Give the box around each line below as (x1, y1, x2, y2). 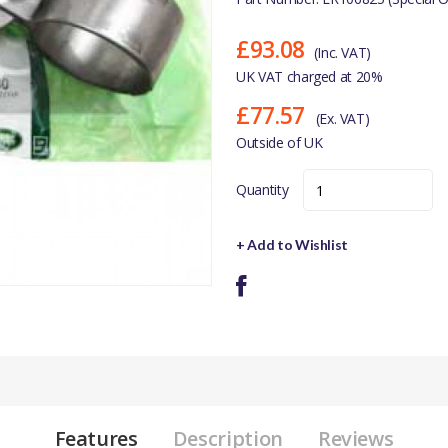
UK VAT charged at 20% (236, 67, 383, 86)
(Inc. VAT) (313, 43, 372, 62)
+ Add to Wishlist (236, 236, 349, 253)
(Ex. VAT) (315, 109, 370, 128)
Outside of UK (236, 133, 323, 152)
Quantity (236, 180, 289, 199)
